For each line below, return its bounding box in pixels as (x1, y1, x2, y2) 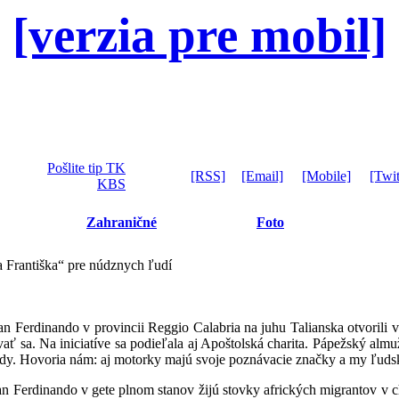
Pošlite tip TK (47, 160, 126, 175)
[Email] (241, 168, 283, 183)
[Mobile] (302, 168, 351, 183)
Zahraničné (86, 215, 157, 230)
